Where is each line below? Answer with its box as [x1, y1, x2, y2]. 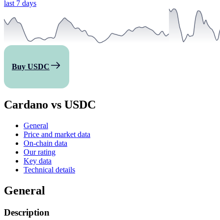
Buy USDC [12, 62, 50, 71]
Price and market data [24, 130, 90, 138]
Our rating [24, 147, 55, 156]
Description [4, 207, 50, 218]
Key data [24, 156, 52, 165]
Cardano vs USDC [4, 98, 96, 111]
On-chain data [24, 138, 67, 147]
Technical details [24, 165, 75, 174]
